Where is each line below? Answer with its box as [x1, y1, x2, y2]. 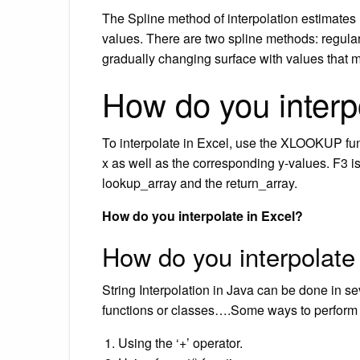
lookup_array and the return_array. [102, 173, 297, 192]
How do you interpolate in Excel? [102, 206, 303, 225]
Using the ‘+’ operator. [118, 333, 243, 352]
